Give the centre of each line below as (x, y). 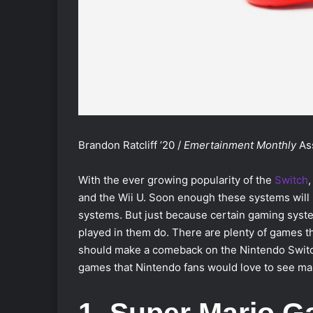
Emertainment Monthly (241, 145)
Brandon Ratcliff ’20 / (131, 145)
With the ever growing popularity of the (176, 180)
